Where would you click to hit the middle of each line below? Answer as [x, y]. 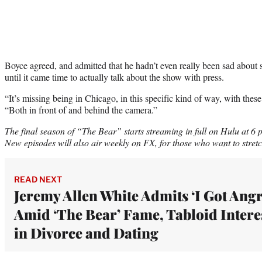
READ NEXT [38, 179]
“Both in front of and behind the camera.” [81, 109]
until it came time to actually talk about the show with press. [114, 77]
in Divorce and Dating [86, 232]
